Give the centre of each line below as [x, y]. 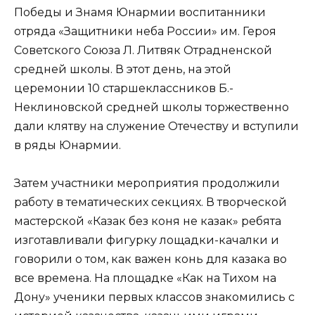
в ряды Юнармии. [67, 146]
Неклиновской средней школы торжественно [152, 108]
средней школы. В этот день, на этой [123, 70]
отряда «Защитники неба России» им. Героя [145, 32]
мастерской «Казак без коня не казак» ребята [148, 221]
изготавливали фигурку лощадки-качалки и [147, 240]
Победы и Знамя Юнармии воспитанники [140, 13]
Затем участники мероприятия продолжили [147, 184]
